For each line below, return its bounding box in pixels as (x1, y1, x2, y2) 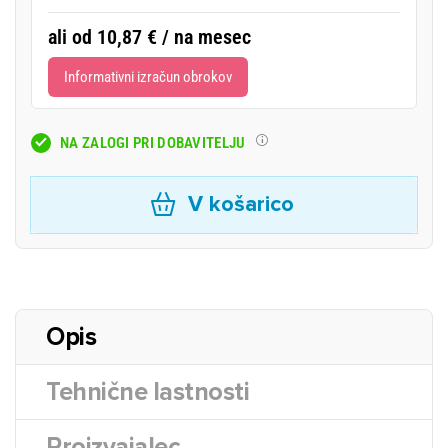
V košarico (187, 191, 294, 218)
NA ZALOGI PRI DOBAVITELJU (60, 133, 246, 152)
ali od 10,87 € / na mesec (48, 25, 251, 49)
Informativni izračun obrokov (64, 68, 232, 86)
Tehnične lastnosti (46, 377, 249, 407)
